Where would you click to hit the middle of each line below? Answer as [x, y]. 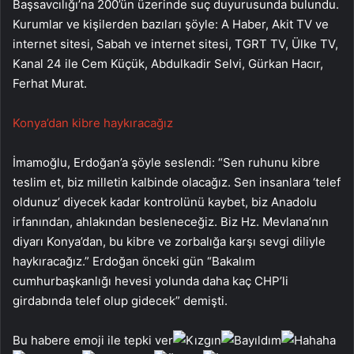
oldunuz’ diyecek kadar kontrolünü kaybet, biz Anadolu [165, 202]
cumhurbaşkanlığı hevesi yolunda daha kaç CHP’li [151, 281]
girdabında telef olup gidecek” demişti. [120, 301]
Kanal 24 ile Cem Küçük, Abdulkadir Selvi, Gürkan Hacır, [168, 64]
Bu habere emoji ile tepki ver [93, 341]
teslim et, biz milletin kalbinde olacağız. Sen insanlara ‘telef [177, 183]
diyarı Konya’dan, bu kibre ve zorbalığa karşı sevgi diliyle [169, 242]
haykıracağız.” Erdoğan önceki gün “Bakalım [134, 262]
